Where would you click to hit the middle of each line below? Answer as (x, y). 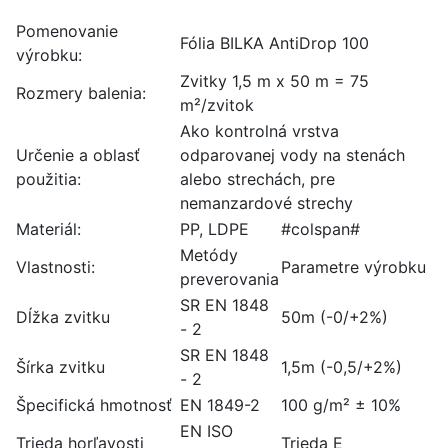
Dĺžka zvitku (63, 317)
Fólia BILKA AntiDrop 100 (274, 43)
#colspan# (320, 229)
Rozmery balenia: (81, 93)
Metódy (209, 255)
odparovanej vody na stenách (292, 155)
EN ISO (206, 431)
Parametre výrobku (353, 267)
